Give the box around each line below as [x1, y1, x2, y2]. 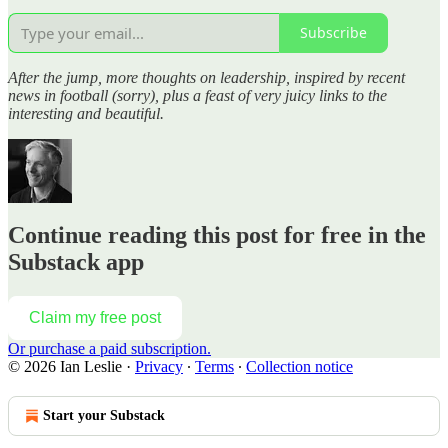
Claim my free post [29, 309, 161, 327]
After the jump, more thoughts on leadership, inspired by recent [8, 68, 405, 86]
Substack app [8, 249, 144, 276]
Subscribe [300, 23, 367, 43]
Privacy [135, 358, 183, 376]
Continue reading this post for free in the [8, 222, 426, 249]
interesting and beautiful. [8, 104, 164, 122]
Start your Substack [43, 408, 165, 424]
